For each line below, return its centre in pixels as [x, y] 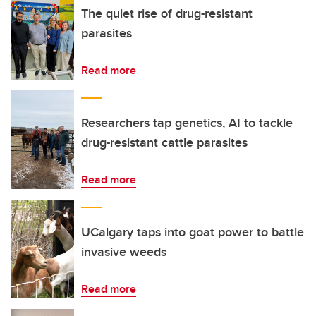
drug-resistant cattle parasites [164, 142]
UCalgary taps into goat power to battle [193, 232]
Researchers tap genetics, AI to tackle [187, 123]
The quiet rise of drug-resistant [167, 13]
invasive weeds [124, 252]
